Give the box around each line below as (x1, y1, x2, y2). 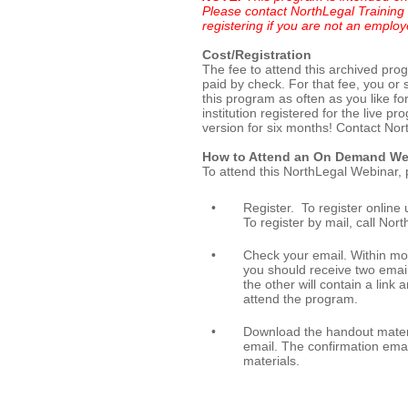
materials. (243, 353, 300, 368)
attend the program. (243, 291, 362, 306)
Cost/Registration (202, 47, 311, 62)
